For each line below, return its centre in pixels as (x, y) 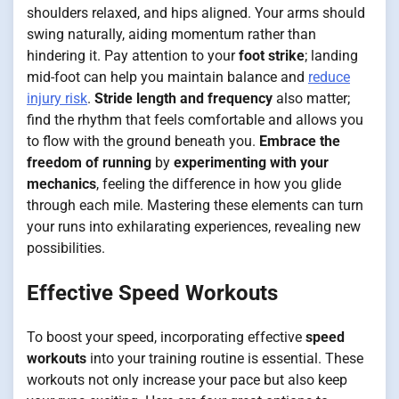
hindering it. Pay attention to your (133, 55)
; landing (331, 55)
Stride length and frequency (183, 98)
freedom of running (89, 162)
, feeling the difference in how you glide (219, 183)
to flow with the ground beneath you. (143, 141)
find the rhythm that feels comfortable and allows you (195, 119)
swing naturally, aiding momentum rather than (171, 34)
